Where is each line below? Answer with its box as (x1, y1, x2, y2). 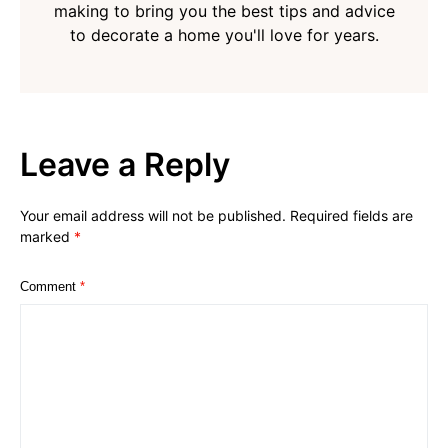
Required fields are (290, 207, 413, 225)
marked (20, 228, 74, 246)
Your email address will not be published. (20, 207, 286, 225)
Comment (20, 279, 80, 295)
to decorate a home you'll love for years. (69, 25, 379, 46)
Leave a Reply (20, 145, 230, 185)
